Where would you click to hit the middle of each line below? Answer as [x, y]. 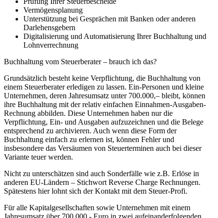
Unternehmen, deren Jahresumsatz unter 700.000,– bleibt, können [105, 95]
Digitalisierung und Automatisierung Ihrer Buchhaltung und [115, 36]
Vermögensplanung [53, 10]
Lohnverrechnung [51, 45]
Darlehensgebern [49, 27]
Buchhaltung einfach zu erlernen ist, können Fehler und [89, 139]
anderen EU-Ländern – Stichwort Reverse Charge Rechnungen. [102, 182]
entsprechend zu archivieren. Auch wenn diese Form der [90, 130]
